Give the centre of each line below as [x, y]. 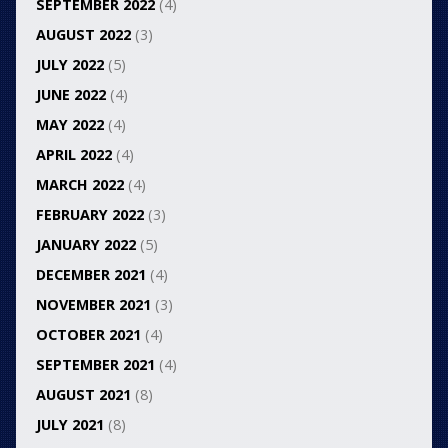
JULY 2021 [69, 425]
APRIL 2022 [73, 155]
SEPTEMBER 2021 [95, 365]
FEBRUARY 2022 [89, 215]
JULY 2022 [69, 65]
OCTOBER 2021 [88, 335]
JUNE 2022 [70, 95]
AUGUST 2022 [83, 35]
